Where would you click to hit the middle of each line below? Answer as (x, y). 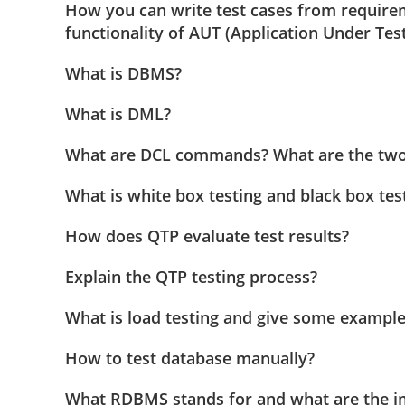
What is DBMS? (123, 74)
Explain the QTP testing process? (191, 277)
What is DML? (118, 114)
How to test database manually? (190, 358)
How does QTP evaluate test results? (207, 236)
